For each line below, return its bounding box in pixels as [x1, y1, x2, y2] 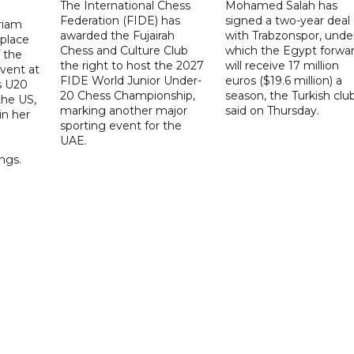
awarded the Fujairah [60, 28, 175, 43]
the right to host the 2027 [60, 58, 205, 73]
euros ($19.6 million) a [224, 73, 342, 88]
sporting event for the [60, 118, 183, 133]
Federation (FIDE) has [60, 13, 181, 28]
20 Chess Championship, [60, 88, 196, 103]
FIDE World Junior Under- [60, 73, 202, 88]
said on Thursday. [224, 103, 319, 118]
